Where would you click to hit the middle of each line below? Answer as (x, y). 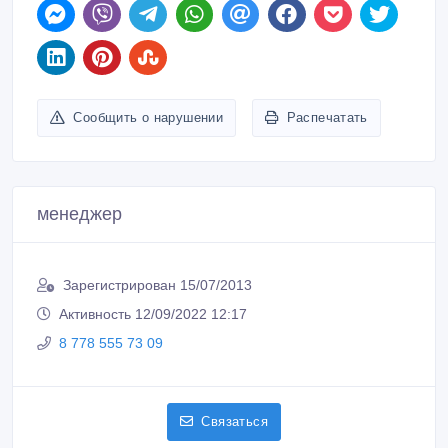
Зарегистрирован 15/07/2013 (157, 285)
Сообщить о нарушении (148, 118)
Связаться (234, 422)
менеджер (79, 214)
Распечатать (327, 118)
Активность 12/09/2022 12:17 (153, 314)
